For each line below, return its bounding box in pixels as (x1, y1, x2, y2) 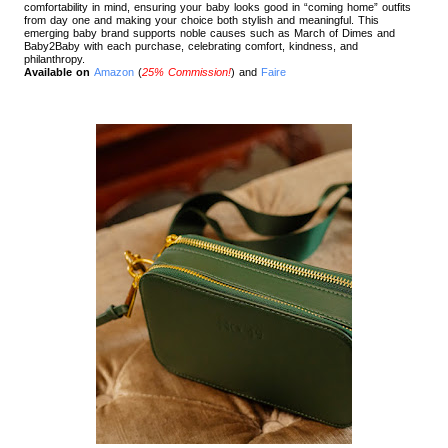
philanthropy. (24, 52, 89, 65)
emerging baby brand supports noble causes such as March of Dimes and (24, 26, 395, 39)
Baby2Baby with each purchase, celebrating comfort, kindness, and (24, 39, 358, 52)
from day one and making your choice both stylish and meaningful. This (24, 13, 379, 26)
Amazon (94, 65, 134, 78)
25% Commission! (142, 65, 231, 78)
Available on (24, 65, 94, 78)
